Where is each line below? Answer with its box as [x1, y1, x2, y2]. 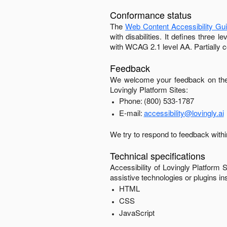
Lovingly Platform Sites [110, 84, 186, 95]
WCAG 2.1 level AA [125, 41, 190, 52]
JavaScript [119, 207, 155, 218]
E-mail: [119, 107, 142, 118]
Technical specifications [110, 149, 205, 162]
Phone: [119, 95, 142, 106]
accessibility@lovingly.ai [143, 107, 224, 118]
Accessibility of [110, 162, 163, 172]
